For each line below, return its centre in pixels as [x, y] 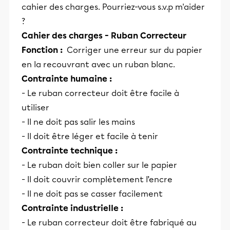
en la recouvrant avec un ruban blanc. [98, 64]
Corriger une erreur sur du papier [133, 50]
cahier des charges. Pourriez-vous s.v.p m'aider [113, 7]
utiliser [35, 108]
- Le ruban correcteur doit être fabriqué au [109, 223]
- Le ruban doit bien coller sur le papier [99, 165]
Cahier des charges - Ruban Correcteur [104, 36]
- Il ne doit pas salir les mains [78, 122]
